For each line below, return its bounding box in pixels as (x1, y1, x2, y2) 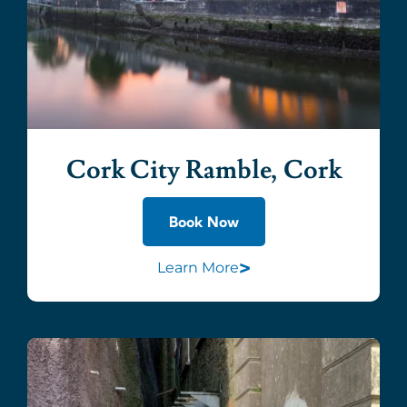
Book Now (168, 212, 239, 231)
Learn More (156, 259, 239, 277)
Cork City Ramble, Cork (65, 153, 342, 187)
